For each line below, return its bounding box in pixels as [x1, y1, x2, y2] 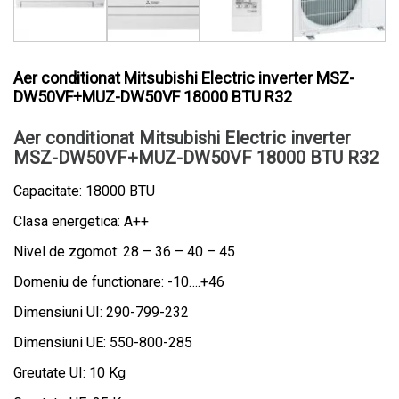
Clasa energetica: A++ [13, 213, 149, 230]
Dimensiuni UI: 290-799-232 [13, 304, 189, 321]
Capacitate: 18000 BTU [13, 183, 155, 199]
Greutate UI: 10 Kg [13, 364, 126, 381]
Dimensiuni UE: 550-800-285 [13, 334, 192, 351]
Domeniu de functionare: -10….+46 [13, 273, 224, 290]
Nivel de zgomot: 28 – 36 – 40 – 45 [13, 243, 235, 260]
